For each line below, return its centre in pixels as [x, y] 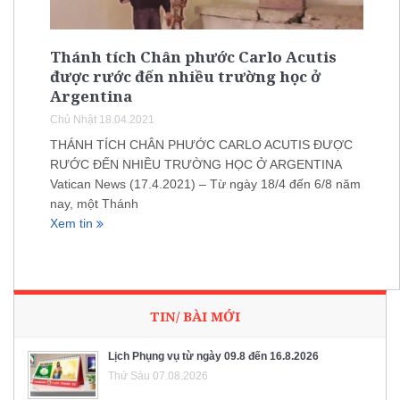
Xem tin [73, 224]
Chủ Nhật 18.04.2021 [102, 120]
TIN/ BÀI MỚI [195, 316]
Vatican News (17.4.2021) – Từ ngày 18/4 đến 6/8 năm [205, 184]
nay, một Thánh [94, 204]
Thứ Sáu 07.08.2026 [158, 375]
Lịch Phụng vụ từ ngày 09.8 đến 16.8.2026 [213, 356]
